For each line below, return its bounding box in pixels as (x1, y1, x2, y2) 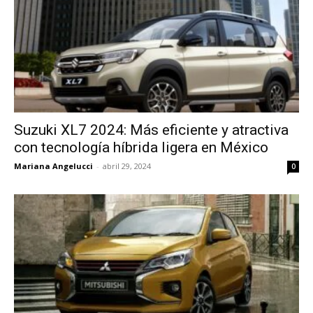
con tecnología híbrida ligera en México (14, 139, 268, 156)
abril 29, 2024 (103, 161, 151, 172)
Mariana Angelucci (14, 161, 93, 172)
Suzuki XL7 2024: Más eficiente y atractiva (14, 122, 289, 139)
